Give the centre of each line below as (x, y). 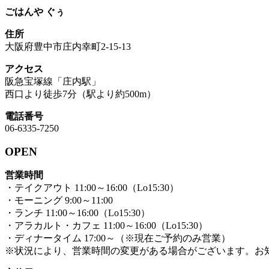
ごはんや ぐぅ (35, 11)
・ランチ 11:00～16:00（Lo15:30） (77, 213)
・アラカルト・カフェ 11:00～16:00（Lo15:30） (106, 226)
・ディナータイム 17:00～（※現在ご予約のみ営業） (118, 238)
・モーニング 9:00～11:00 (59, 201)
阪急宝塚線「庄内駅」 (53, 81)
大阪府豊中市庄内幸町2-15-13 (68, 46)
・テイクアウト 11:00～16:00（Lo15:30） (92, 188)
